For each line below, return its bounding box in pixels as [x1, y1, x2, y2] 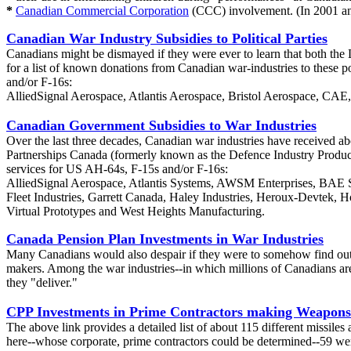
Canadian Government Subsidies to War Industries [6, 118, 317, 133]
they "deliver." [6, 276, 78, 289]
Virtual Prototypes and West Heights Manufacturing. [6, 204, 265, 218]
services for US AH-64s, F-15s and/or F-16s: [6, 162, 228, 175]
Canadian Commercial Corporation [16, 4, 189, 17]
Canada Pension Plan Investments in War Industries [6, 231, 324, 247]
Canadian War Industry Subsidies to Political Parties [6, 31, 327, 46]
